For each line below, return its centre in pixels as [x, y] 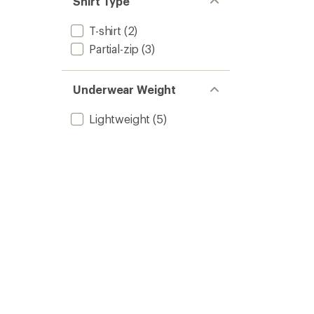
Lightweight [120, 119]
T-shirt [105, 30]
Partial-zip [114, 49]
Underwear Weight [124, 89]
